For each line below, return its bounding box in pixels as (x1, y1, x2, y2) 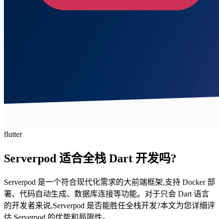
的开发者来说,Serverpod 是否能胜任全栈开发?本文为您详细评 (4, 201, 215, 210)
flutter (4, 130, 22, 138)
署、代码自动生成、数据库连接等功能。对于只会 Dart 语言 (4, 189, 209, 198)
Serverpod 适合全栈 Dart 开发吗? (4, 152, 176, 165)
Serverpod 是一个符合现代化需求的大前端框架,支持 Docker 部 (4, 177, 215, 186)
